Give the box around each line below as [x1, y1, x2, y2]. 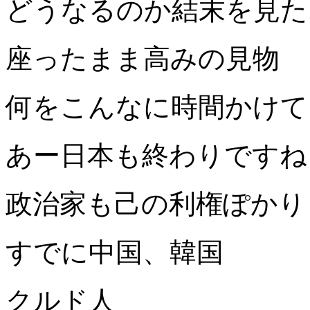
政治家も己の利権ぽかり [6, 189, 306, 219]
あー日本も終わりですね [6, 140, 307, 171]
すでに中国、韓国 [6, 237, 224, 268]
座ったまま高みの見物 [6, 44, 280, 74]
